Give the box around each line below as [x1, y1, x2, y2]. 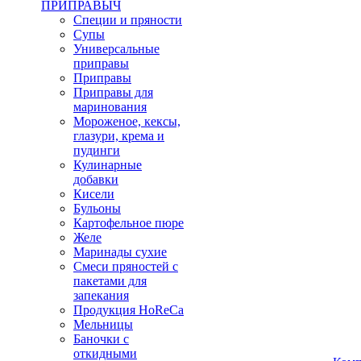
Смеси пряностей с [73, 259, 178, 273]
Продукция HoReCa [73, 303, 184, 317]
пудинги [73, 143, 120, 157]
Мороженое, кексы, [73, 114, 180, 128]
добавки [73, 172, 118, 186]
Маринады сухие [73, 245, 167, 259]
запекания [73, 288, 129, 302]
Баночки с [73, 332, 129, 346]
